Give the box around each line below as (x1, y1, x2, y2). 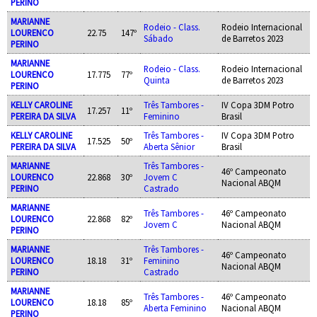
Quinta (143, 74, 170, 86)
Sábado (143, 32, 173, 44)
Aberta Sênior (143, 140, 195, 152)
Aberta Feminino (143, 301, 207, 313)
